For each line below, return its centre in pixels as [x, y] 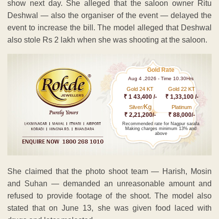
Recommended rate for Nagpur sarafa [161, 123]
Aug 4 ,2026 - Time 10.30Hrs [161, 78]
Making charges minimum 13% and [161, 128]
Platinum [182, 107]
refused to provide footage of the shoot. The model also [109, 196]
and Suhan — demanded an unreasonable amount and [109, 184]
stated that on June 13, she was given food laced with [109, 208]
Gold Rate [161, 70]
